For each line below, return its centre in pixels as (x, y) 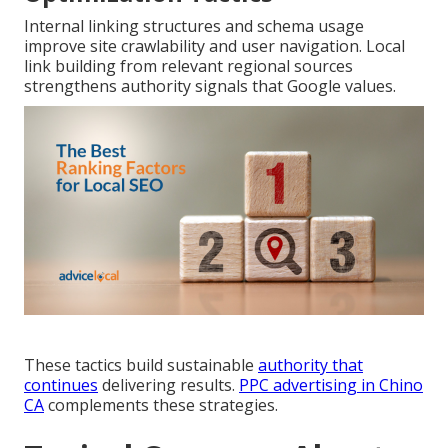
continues (61, 385)
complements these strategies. (161, 405)
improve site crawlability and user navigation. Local (214, 46)
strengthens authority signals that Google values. (210, 86)
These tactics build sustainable (141, 365)
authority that (310, 365)
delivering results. (168, 385)
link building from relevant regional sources (188, 66)
